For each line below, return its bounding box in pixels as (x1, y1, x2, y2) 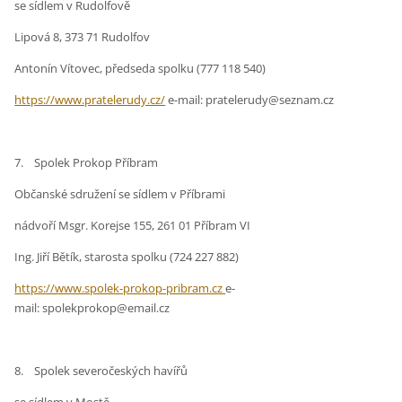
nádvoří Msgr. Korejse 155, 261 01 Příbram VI (14, 217, 251, 234)
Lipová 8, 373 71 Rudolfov (14, 29, 151, 46)
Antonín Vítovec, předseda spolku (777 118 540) (14, 60, 267, 77)
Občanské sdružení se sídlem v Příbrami (14, 186, 226, 203)
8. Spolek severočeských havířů (14, 363, 188, 380)
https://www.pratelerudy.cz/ (14, 92, 166, 109)
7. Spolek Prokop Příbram (14, 154, 159, 171)
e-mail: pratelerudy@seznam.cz (165, 92, 335, 109)
